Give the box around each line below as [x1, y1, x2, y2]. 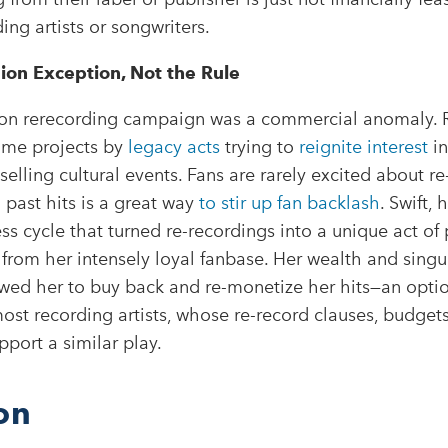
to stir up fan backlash [198, 192, 380, 214]
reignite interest [298, 136, 428, 158]
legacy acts [127, 136, 220, 158]
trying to [219, 136, 299, 158]
